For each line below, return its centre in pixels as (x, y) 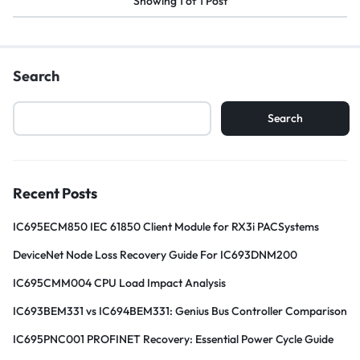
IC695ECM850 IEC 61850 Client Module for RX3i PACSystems (166, 227)
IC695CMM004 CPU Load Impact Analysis (119, 283)
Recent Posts (55, 194)
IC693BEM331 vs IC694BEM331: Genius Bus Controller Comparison (180, 311)
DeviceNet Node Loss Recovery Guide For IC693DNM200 (155, 255)
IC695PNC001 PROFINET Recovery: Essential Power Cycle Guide (173, 340)
